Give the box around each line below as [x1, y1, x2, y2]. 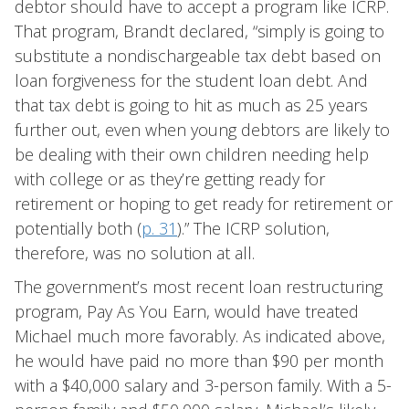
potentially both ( [15, 217, 142, 239]
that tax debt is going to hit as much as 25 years [15, 94, 368, 116]
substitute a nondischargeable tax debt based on [15, 45, 381, 67]
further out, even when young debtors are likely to [15, 119, 390, 141]
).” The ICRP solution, [177, 217, 330, 239]
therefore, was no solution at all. [15, 242, 255, 264]
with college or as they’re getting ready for [15, 168, 325, 190]
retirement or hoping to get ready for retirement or [15, 193, 393, 215]
